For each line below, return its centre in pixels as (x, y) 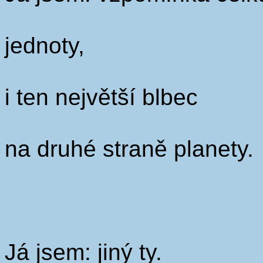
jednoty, (45, 45)
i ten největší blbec (101, 97)
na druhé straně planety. (129, 149)
